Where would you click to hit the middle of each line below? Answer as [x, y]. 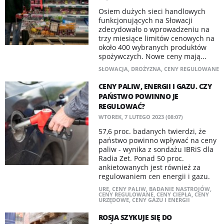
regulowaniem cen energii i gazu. [154, 176]
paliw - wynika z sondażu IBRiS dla [156, 149]
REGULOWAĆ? [121, 106]
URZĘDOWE [113, 200]
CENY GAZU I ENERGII [161, 200]
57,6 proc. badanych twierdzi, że [152, 131]
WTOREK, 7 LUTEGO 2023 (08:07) [140, 117]
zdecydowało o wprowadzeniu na [154, 29]
